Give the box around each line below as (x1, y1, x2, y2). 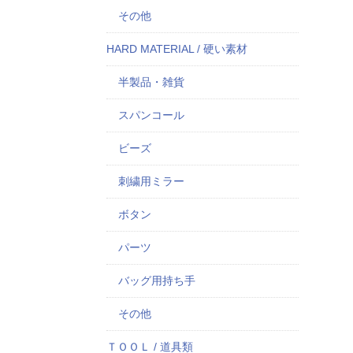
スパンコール (117, 109, 184, 121)
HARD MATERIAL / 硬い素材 (106, 43, 247, 55)
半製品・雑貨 (117, 76, 184, 88)
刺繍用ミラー (117, 175, 184, 188)
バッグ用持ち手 (117, 274, 195, 287)
